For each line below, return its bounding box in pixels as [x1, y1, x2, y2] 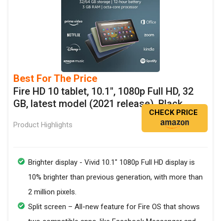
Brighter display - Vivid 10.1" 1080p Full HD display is [28, 158, 195, 167]
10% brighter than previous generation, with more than [28, 173, 203, 182]
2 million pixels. [28, 187, 76, 197]
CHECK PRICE [149, 108, 198, 117]
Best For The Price [13, 73, 97, 85]
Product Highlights [13, 120, 73, 130]
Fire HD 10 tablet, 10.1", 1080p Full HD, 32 [13, 85, 193, 98]
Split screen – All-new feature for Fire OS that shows [28, 202, 200, 212]
